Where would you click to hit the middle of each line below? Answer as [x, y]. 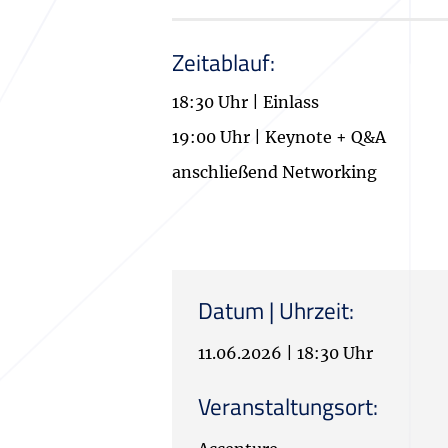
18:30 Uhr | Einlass [245, 102]
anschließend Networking [274, 172]
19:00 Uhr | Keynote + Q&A [279, 137]
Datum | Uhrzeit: [276, 311]
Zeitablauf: [223, 63]
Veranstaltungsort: [288, 407]
